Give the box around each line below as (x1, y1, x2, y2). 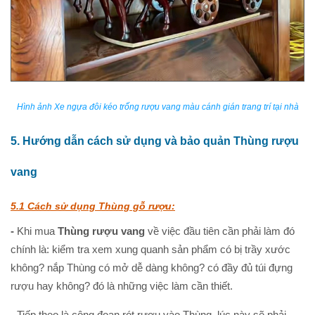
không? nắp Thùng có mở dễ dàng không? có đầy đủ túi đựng (11, 261, 292, 274)
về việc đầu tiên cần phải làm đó (145, 224, 295, 237)
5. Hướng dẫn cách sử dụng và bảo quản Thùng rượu (11, 134, 299, 147)
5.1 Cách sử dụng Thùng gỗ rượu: (11, 200, 175, 212)
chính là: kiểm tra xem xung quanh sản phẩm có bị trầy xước (11, 243, 290, 255)
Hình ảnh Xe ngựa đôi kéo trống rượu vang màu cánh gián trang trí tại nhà (16, 101, 299, 112)
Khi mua (14, 224, 58, 237)
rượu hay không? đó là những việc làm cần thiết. (11, 279, 233, 292)
